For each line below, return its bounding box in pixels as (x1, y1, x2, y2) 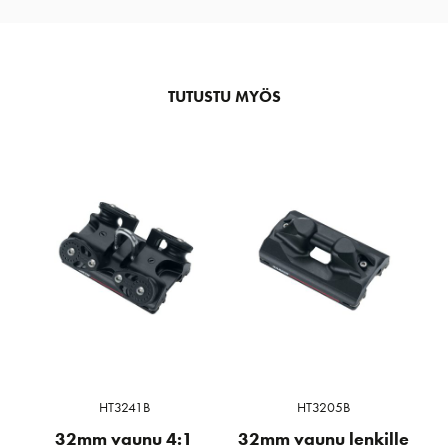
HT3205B (297, 398, 351, 417)
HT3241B (98, 398, 150, 417)
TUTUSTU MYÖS (167, 85, 281, 107)
